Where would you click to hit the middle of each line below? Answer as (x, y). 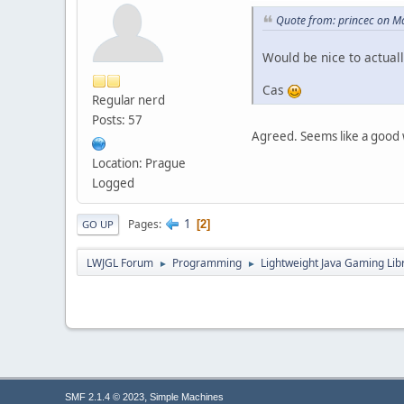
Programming (207, 262)
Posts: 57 (117, 119)
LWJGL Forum (120, 262)
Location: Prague (139, 163)
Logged (113, 183)
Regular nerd (129, 100)
